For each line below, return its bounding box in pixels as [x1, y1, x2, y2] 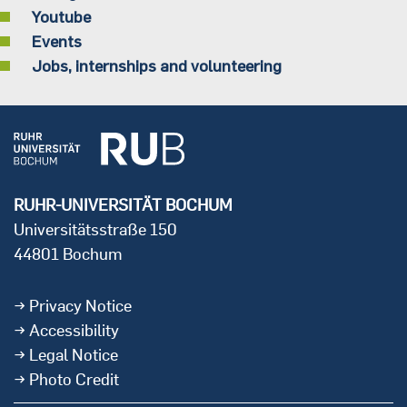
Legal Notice [29, 344, 118, 365]
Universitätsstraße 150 [14, 219, 177, 240]
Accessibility [29, 320, 119, 341]
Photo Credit [29, 369, 119, 390]
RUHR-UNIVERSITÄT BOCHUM [14, 194, 233, 215]
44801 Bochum [14, 243, 123, 264]
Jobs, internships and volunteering [32, 55, 282, 75]
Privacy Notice [29, 295, 132, 316]
